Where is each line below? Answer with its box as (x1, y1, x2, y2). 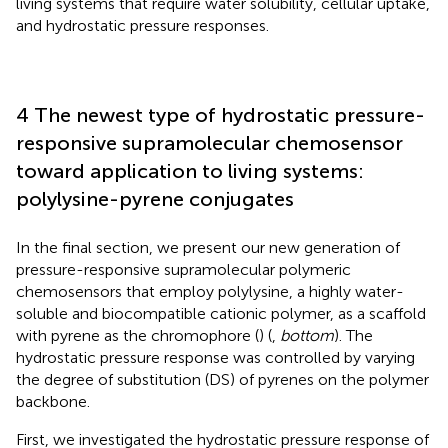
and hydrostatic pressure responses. (16, 15, 269, 35)
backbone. (16, 391, 90, 411)
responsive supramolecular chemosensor (16, 130, 403, 155)
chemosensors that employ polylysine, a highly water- (16, 281, 404, 301)
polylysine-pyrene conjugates (16, 186, 294, 211)
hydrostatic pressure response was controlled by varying (16, 347, 415, 367)
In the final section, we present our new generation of (16, 237, 400, 257)
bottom (280, 325, 334, 345)
